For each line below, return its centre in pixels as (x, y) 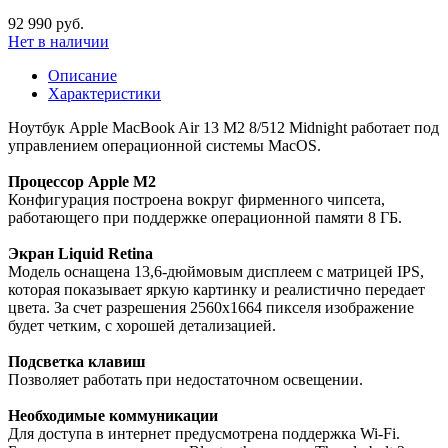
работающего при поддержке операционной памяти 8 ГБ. (205, 217)
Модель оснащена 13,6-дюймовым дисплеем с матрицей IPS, (216, 271)
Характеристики (104, 93)
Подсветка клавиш (77, 361)
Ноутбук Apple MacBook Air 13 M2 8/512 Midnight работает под (223, 127)
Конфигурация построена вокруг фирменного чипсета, (196, 199)
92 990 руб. (46, 23)
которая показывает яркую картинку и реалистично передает (216, 289)
